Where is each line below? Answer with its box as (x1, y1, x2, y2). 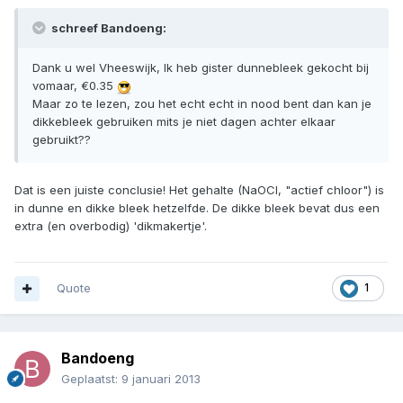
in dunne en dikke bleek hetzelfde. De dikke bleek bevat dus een (14, 201, 380, 216)
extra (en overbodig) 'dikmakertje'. (14, 219, 207, 234)
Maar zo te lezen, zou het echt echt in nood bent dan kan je (32, 96, 372, 112)
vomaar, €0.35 (32, 78, 117, 94)
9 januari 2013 (121, 372, 201, 387)
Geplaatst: (61, 372, 121, 387)
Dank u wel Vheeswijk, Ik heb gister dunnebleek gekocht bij (32, 60, 369, 76)
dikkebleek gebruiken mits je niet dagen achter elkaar (32, 114, 336, 130)
